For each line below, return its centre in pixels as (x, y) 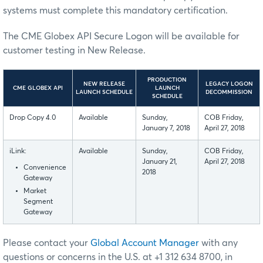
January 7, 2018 (166, 129)
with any (218, 243)
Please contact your (47, 243)
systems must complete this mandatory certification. (115, 11)
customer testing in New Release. (74, 51)
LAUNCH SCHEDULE (104, 92)
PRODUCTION (167, 80)
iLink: (18, 152)
